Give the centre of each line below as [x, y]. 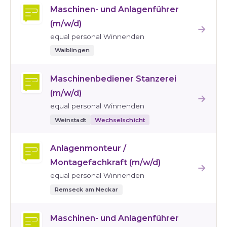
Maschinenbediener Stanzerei [113, 79]
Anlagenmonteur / [88, 148]
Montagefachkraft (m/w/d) [105, 163]
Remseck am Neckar [86, 190]
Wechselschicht [120, 120]
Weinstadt [70, 120]
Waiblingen [72, 50]
